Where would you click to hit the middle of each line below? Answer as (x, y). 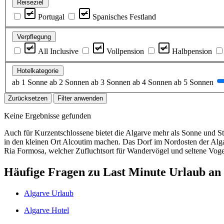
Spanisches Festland (124, 17)
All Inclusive (58, 51)
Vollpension (125, 51)
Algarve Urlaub (49, 193)
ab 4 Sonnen (152, 82)
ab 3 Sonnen (111, 82)
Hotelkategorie (38, 71)
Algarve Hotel (46, 210)
